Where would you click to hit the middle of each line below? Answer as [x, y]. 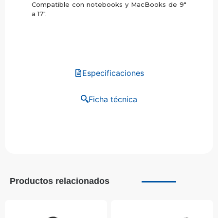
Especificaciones [113, 73]
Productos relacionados [60, 181]
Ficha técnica [113, 99]
